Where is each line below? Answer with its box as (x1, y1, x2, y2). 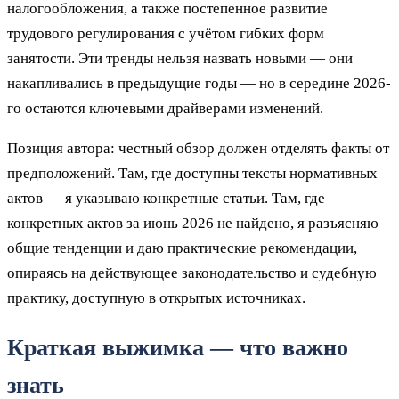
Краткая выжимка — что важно (7, 335, 348, 362)
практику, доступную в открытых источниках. (7, 289, 305, 307)
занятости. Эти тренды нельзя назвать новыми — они (7, 50, 353, 68)
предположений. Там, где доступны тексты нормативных (7, 165, 378, 183)
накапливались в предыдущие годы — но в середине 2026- (7, 75, 391, 93)
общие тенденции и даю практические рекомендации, (7, 240, 357, 257)
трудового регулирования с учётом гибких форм (7, 25, 324, 43)
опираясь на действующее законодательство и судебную (7, 265, 377, 282)
